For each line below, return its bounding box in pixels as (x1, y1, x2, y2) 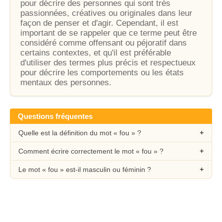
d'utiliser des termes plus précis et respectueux (20, 58, 196, 67)
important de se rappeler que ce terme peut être (20, 28, 197, 38)
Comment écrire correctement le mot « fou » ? (18, 147, 164, 155)
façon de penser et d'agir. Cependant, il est (20, 18, 178, 28)
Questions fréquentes (18, 112, 93, 120)
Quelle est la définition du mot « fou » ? (18, 129, 141, 137)
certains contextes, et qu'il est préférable (20, 48, 171, 57)
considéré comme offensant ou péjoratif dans (20, 38, 187, 48)
